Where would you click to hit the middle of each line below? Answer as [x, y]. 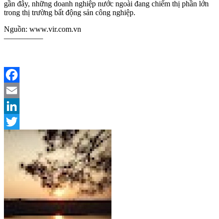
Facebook [19, 90]
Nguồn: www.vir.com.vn [43, 29]
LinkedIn [18, 121]
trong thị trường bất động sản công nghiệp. [70, 12]
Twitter [15, 137]
